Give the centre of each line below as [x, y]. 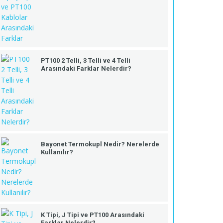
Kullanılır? [57, 152]
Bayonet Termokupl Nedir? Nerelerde [100, 144]
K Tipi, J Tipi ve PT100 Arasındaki [93, 215]
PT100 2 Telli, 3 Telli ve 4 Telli [86, 60]
